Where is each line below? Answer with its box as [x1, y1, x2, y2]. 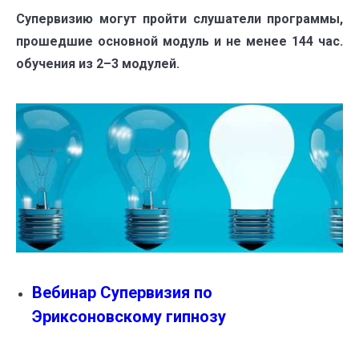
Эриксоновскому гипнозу [32, 306, 226, 326]
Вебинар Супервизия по [32, 282, 212, 302]
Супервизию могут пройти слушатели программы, [16, 11, 343, 27]
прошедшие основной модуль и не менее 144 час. [16, 34, 343, 50]
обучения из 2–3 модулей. [16, 56, 179, 72]
